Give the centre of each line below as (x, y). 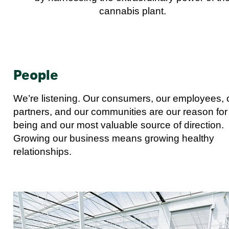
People (36, 76)
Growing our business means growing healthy (114, 139)
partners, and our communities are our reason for (120, 112)
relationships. (42, 152)
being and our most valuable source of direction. (119, 125)
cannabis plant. (133, 11)
